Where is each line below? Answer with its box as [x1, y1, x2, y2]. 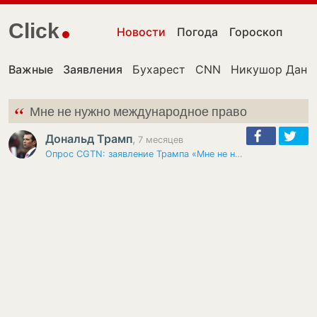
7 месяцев [135, 134, 183, 145]
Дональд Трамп [45, 132, 132, 146]
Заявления [63, 62, 122, 76]
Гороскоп [229, 25, 283, 39]
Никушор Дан [231, 62, 307, 76]
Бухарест [132, 62, 185, 76]
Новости [117, 25, 166, 39]
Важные [8, 62, 53, 76]
